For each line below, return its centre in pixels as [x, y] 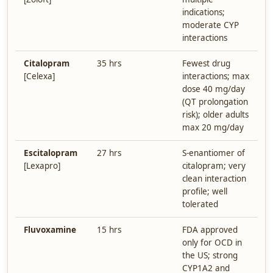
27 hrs [109, 153]
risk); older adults [215, 115]
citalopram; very [214, 166]
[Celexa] [39, 76]
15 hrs [109, 230]
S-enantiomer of [214, 153]
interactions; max [216, 76]
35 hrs [109, 63]
